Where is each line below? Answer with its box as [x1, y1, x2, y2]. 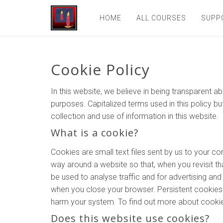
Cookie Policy [51, 59, 150, 80]
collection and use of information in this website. [51, 111, 219, 121]
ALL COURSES [136, 14, 186, 22]
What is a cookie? [51, 126, 138, 139]
